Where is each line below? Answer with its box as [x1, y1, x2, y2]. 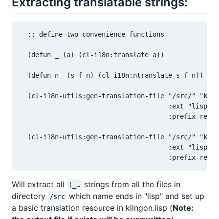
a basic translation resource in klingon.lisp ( [12, 202, 173, 213]
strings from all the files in [82, 179, 180, 189]
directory [12, 191, 48, 201]
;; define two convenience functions [20, 30, 164, 38]
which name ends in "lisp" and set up [66, 191, 204, 201]
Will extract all [12, 179, 67, 189]
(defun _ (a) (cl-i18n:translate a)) [20, 50, 164, 59]
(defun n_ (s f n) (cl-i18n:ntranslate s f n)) [20, 71, 203, 79]
